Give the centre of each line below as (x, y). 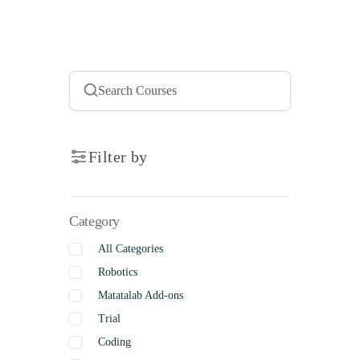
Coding (115, 342)
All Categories (131, 249)
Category (95, 221)
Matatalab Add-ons (141, 295)
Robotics (118, 272)
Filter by (118, 157)
